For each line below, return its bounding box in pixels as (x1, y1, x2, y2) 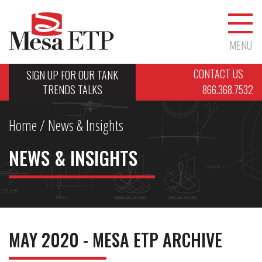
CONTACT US (194, 66, 246, 81)
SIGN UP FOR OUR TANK (26, 67, 119, 82)
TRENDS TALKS (42, 82, 102, 97)
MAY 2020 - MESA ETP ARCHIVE (9, 226, 222, 253)
